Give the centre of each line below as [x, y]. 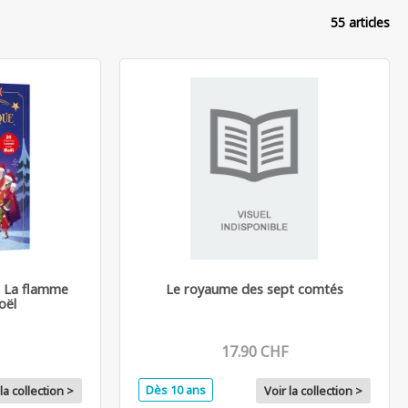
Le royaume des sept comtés [254, 289]
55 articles [360, 22]
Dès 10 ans [175, 389]
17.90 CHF [254, 351]
